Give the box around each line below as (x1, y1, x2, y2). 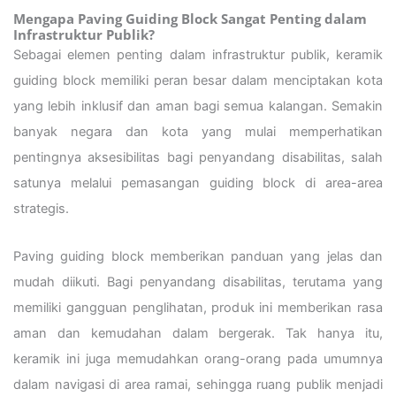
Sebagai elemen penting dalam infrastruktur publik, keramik (13, 46, 383, 63)
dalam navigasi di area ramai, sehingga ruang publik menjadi (13, 377, 383, 393)
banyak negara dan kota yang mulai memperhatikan (13, 123, 383, 140)
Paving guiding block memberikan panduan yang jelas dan (13, 248, 383, 265)
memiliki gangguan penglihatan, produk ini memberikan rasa (13, 300, 383, 316)
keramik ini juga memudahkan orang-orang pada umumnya (13, 351, 383, 368)
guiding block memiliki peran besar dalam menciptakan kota (13, 72, 383, 88)
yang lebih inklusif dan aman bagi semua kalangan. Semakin (13, 97, 383, 114)
